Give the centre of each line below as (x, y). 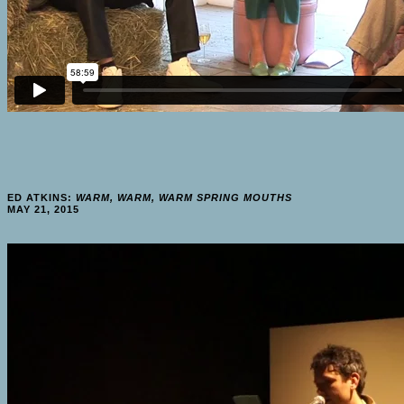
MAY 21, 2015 (43, 210)
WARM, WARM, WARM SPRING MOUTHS (184, 198)
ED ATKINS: (41, 198)
